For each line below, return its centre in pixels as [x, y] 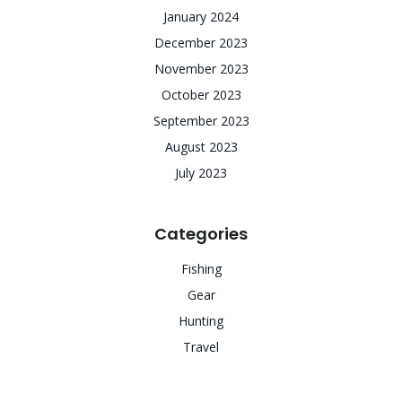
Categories [201, 234]
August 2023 [201, 147]
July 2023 [201, 173]
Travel [201, 347]
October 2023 [201, 95]
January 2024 [201, 17]
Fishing [201, 269]
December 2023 [201, 43]
